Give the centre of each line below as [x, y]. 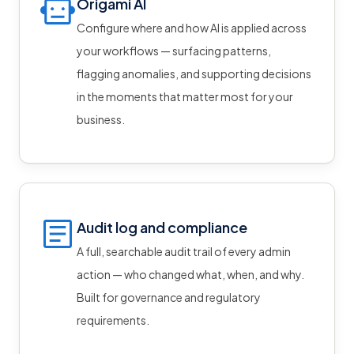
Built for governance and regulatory [169, 297]
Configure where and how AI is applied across [192, 27]
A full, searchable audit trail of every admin [184, 251]
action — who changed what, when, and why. [190, 274]
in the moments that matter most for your [185, 96]
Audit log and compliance [162, 227]
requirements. [113, 320]
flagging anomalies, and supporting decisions [194, 73]
